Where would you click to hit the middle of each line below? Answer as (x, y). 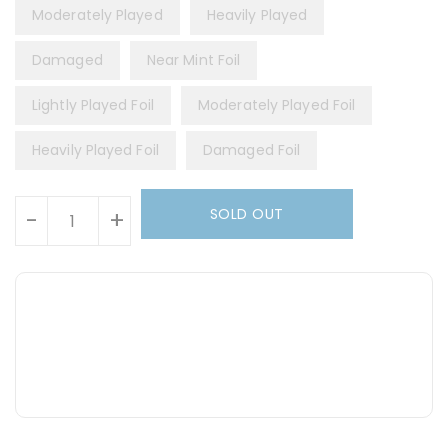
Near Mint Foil (193, 60)
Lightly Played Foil (93, 105)
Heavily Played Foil (95, 150)
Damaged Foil (252, 150)
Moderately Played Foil (277, 105)
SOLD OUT (246, 213)
